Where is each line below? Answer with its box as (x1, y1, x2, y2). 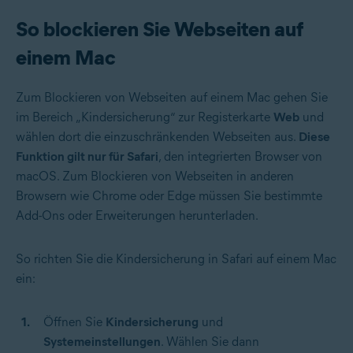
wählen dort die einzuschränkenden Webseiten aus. (16, 128, 299, 144)
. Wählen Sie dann (161, 333, 259, 349)
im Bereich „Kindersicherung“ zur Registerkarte (16, 109, 273, 124)
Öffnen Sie (43, 314, 106, 329)
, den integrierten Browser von (158, 148, 322, 164)
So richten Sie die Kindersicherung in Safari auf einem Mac (16, 251, 336, 266)
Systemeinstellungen (43, 333, 161, 349)
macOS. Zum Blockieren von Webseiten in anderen (16, 168, 294, 184)
